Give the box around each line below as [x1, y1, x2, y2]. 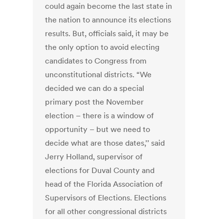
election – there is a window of [45, 110, 154, 121]
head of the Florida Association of [45, 179, 163, 189]
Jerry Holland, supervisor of [45, 152, 143, 162]
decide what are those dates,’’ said [45, 138, 165, 148]
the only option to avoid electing [45, 42, 160, 52]
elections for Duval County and [45, 165, 155, 175]
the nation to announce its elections [45, 15, 172, 25]
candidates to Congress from [45, 56, 147, 66]
